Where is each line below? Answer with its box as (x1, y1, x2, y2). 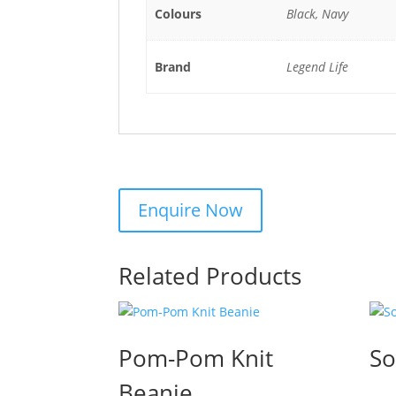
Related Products (118, 259, 302, 292)
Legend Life (286, 57, 348, 75)
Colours (154, 4, 202, 22)
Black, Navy (286, 4, 348, 22)
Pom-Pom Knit (118, 341, 274, 374)
